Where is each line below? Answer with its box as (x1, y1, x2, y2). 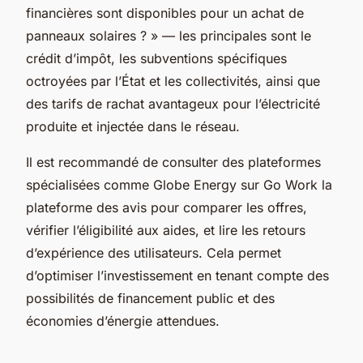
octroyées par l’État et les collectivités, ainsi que (26, 72, 320, 89)
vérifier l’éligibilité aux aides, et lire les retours (26, 221, 305, 238)
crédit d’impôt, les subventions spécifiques (26, 49, 287, 66)
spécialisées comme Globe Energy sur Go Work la (26, 176, 332, 193)
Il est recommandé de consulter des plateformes (26, 153, 321, 170)
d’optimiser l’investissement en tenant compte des (26, 267, 329, 284)
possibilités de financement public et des (26, 289, 275, 306)
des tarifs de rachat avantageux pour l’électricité (26, 95, 320, 112)
